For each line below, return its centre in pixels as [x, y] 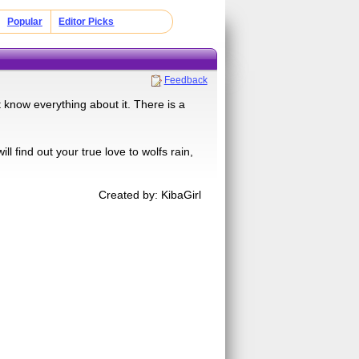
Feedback [186, 80]
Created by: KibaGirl [150, 194]
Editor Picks [87, 22]
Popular [24, 22]
